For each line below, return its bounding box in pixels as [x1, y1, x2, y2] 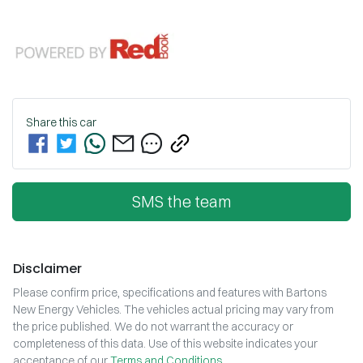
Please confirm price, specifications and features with [13, 285, 286, 301]
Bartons [286, 285, 327, 301]
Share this [26, 115, 79, 130]
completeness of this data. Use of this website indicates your [13, 336, 318, 352]
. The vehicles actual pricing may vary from [119, 302, 334, 318]
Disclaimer [13, 259, 82, 279]
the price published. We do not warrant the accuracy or [13, 319, 293, 335]
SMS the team [131, 191, 232, 212]
